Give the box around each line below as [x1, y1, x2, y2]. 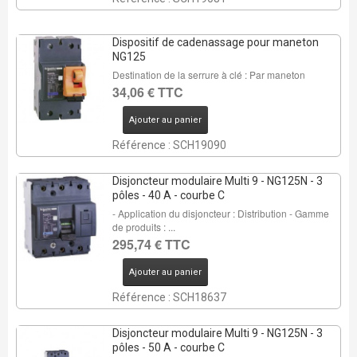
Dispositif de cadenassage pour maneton [112, 36, 319, 49]
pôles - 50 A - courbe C [112, 341, 225, 354]
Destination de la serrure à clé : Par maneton [112, 68, 305, 81]
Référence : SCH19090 [112, 139, 226, 151]
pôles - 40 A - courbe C [112, 189, 225, 202]
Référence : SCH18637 [112, 291, 226, 304]
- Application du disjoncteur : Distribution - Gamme [112, 206, 329, 220]
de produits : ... [112, 220, 175, 233]
